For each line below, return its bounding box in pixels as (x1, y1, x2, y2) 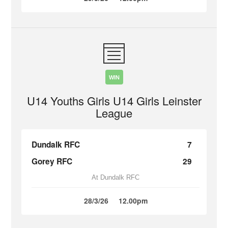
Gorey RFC (32, 156, 73, 167)
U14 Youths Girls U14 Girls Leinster (26, 93, 202, 108)
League (96, 105, 132, 121)
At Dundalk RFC (92, 174, 139, 181)
